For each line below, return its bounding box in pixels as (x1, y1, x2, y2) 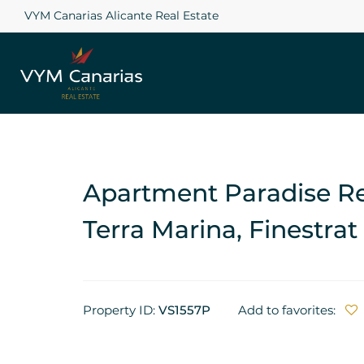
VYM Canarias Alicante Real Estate (24, 8, 219, 23)
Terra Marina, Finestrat (83, 214, 357, 245)
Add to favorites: (238, 302, 339, 318)
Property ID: (83, 302, 158, 318)
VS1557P (158, 302, 210, 318)
